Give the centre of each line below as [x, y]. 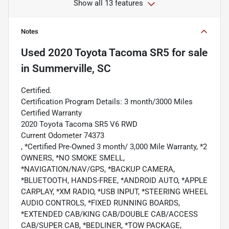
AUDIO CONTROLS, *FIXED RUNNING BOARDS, [100, 203]
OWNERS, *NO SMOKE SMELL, [73, 158]
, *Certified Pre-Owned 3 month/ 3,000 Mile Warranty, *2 [114, 147]
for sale [188, 53]
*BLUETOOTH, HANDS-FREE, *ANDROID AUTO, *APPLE [114, 181]
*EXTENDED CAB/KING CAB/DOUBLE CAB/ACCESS [109, 214]
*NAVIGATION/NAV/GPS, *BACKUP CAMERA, [98, 169]
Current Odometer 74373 [63, 136]
